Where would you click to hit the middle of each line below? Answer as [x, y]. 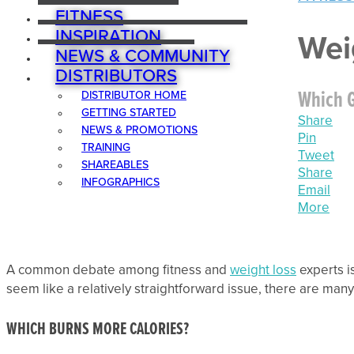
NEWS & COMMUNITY [143, 55]
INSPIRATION [108, 36]
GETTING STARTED [129, 112]
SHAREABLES [115, 164]
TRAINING [106, 147]
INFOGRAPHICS [121, 182]
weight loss [263, 269]
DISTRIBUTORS [116, 75]
